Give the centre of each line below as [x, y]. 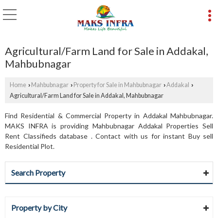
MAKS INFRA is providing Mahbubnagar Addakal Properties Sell [109, 126]
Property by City [39, 207]
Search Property [38, 172]
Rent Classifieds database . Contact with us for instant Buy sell [109, 136]
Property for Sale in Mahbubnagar [118, 85]
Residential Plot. [30, 146]
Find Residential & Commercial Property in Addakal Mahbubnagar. [109, 115]
